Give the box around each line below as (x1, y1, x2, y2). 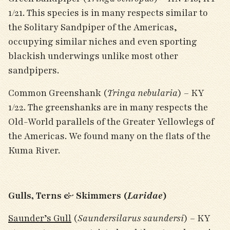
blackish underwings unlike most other (8, 50, 178, 62)
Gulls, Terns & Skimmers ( (8, 189, 127, 202)
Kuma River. (8, 144, 62, 157)
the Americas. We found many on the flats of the (8, 130, 210, 142)
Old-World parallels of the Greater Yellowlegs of (8, 116, 214, 128)
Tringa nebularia (107, 87, 178, 99)
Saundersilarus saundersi (78, 212, 184, 224)
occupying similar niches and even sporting (8, 35, 197, 48)
